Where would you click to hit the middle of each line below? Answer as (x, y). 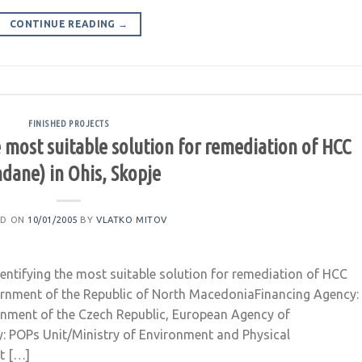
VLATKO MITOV (132, 219)
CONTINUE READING (64, 24)
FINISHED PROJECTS (69, 124)
